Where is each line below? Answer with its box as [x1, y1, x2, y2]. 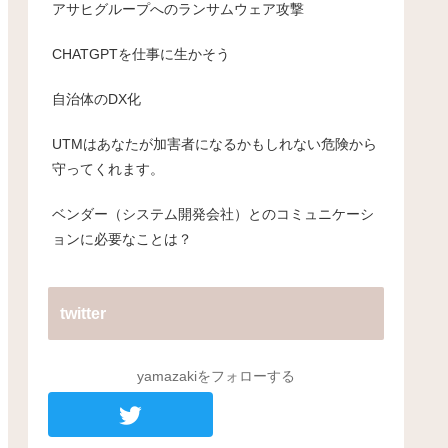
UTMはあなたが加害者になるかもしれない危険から [52, 136, 377, 153]
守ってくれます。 [52, 161, 164, 178]
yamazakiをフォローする [137, 368, 295, 385]
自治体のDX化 [52, 91, 141, 108]
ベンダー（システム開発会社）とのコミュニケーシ [52, 206, 374, 223]
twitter [60, 304, 106, 323]
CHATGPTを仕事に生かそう [52, 46, 230, 63]
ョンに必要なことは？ [52, 231, 192, 248]
